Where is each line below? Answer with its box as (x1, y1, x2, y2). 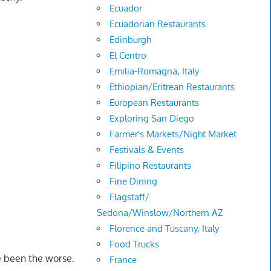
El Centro (109, 50, 147, 62)
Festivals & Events (109, 144, 184, 156)
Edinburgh (109, 34, 152, 46)
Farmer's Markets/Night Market (109, 128, 237, 140)
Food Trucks (109, 238, 160, 250)
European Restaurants (109, 97, 200, 109)
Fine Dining (109, 175, 158, 188)
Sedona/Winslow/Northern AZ (97, 207, 224, 219)
